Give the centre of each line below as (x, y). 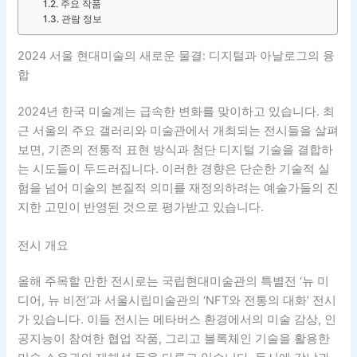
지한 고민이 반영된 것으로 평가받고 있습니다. (141, 208)
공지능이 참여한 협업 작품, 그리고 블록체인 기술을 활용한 (174, 339)
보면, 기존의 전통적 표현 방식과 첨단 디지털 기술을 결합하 (176, 150)
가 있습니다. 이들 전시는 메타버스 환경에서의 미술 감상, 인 (177, 320)
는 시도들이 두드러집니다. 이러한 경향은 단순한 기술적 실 (174, 169)
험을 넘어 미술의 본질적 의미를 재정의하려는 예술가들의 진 (178, 188)
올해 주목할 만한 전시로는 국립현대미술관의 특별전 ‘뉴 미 (174, 282)
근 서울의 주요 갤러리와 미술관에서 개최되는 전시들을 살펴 (178, 131)
